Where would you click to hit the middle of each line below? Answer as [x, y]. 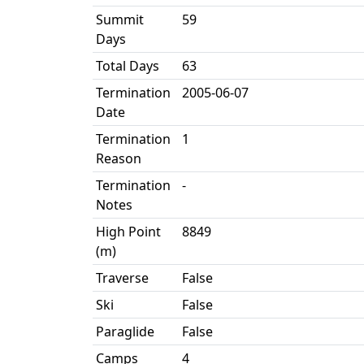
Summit [120, 19]
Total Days [128, 66]
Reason [119, 158]
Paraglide [125, 331]
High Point [128, 232]
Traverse [122, 278]
